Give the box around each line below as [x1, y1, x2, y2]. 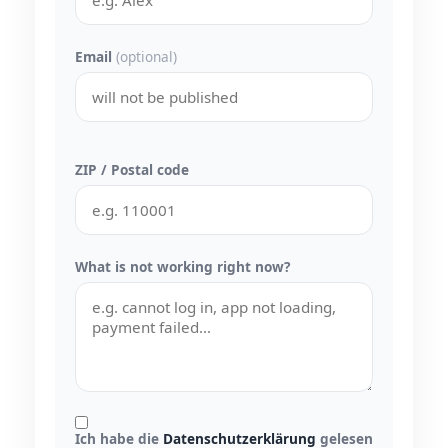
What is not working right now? [75, 257, 290, 277]
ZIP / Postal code [75, 160, 189, 180]
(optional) [116, 47, 177, 67]
